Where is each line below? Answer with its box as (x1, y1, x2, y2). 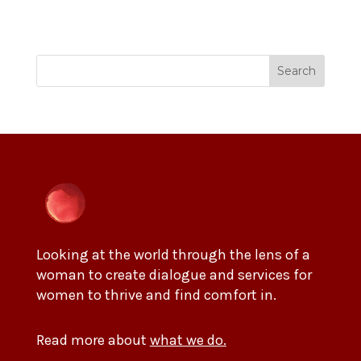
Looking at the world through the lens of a (35, 246, 310, 264)
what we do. (149, 331, 226, 350)
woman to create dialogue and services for (35, 266, 312, 284)
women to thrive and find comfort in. (35, 286, 276, 305)
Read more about (35, 331, 150, 350)
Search (277, 64, 317, 79)
